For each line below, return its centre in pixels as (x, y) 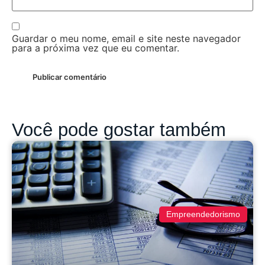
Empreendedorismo (203, 214)
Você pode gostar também (119, 130)
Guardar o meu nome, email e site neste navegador (126, 39)
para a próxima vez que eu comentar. (96, 48)
